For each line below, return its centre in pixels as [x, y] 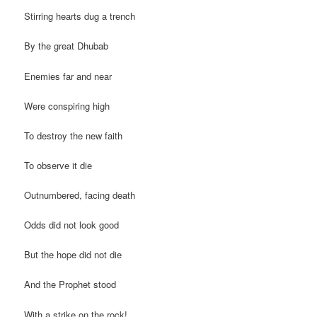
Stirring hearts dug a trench [80, 16]
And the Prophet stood [70, 284]
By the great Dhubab [67, 46]
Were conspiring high [67, 105]
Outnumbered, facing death [80, 195]
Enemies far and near [68, 76]
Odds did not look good [72, 225]
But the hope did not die [73, 255]
